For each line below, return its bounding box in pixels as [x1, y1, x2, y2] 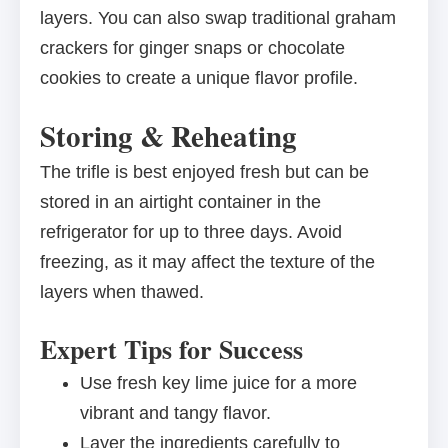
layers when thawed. [40, 282, 204, 303]
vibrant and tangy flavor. [80, 403, 271, 424]
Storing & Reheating [40, 115, 297, 158]
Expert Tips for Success [40, 330, 303, 369]
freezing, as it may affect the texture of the [40, 252, 375, 273]
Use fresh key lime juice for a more [80, 373, 357, 394]
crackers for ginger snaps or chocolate [40, 38, 345, 59]
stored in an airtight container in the [40, 192, 321, 213]
